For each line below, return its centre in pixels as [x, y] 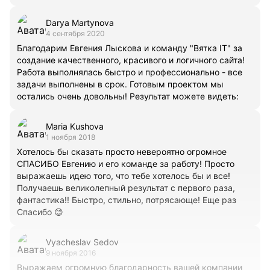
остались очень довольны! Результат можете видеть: [128, 96]
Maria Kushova [75, 126]
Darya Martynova [80, 22]
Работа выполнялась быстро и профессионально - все [130, 72]
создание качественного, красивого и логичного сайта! [131, 60]
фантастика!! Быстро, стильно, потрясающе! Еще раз [127, 199]
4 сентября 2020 [75, 33]
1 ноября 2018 [71, 137]
